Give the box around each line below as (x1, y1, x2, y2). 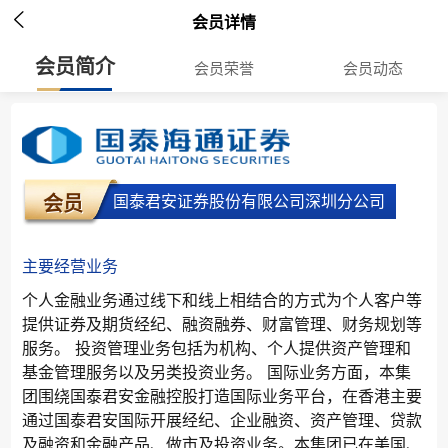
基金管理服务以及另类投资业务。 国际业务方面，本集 (22, 362, 411, 382)
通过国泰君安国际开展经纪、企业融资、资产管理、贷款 (22, 410, 422, 430)
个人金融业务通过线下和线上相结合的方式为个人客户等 (22, 290, 422, 310)
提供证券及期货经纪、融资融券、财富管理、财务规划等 (22, 314, 422, 334)
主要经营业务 (22, 256, 118, 276)
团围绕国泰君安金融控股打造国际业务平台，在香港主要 (22, 386, 422, 406)
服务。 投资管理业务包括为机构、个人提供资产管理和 (22, 338, 411, 358)
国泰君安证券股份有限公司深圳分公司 (113, 191, 385, 211)
